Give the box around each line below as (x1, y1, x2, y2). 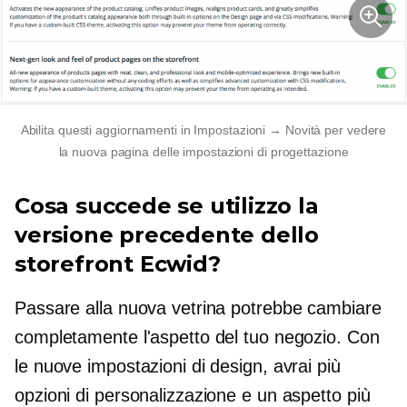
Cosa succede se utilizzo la (15, 192, 319, 219)
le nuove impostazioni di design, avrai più (15, 355, 341, 376)
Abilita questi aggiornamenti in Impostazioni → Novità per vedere (20, 122, 387, 137)
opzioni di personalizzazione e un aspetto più (15, 384, 371, 405)
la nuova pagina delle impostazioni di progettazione (58, 144, 349, 159)
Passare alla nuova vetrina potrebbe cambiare (15, 297, 382, 318)
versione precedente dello (15, 221, 319, 248)
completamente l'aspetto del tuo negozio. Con (15, 326, 380, 347)
